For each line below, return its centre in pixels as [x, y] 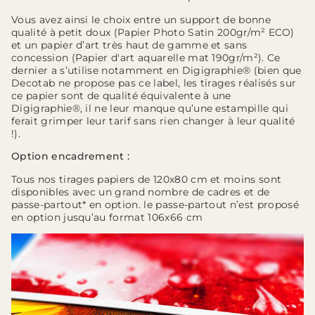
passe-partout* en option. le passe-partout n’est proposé [155, 204]
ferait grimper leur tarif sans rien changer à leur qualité [153, 121]
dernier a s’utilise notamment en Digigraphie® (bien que [156, 70]
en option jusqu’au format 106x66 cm [107, 217]
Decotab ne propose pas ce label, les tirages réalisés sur [154, 83]
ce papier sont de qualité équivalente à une [121, 95]
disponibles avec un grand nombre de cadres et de [141, 192]
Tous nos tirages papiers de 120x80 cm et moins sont [147, 179]
